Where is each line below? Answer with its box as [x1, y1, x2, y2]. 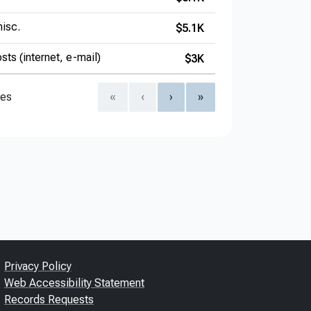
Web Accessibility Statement [4, 276, 144, 289]
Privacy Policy [4, 259, 72, 273]
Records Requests [4, 292, 94, 306]
